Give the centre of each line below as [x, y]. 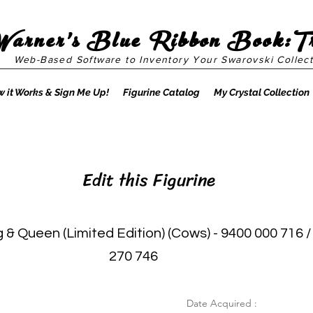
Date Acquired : [222, 303]
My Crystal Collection [261, 92]
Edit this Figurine [146, 180]
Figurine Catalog [161, 92]
